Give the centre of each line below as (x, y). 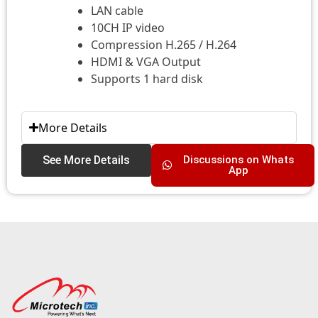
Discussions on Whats (238, 159)
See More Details (86, 160)
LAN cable (117, 10)
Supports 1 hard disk (147, 78)
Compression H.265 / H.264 (164, 44)
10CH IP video (128, 27)
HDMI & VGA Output (146, 61)
